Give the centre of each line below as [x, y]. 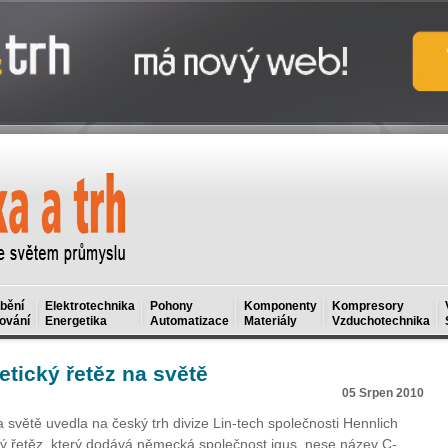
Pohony [171, 306]
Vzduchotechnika [381, 321]
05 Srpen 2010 [383, 393]
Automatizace [189, 321]
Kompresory [368, 306]
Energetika [76, 321]
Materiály [270, 321]
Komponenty [280, 306]
